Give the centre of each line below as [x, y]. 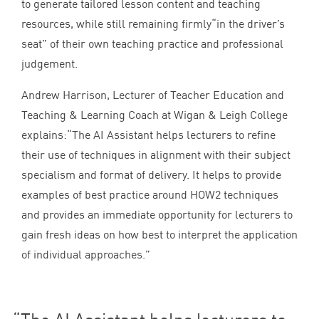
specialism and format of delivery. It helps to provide [151, 174]
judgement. [51, 63]
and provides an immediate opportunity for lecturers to [157, 214]
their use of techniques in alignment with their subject [156, 154]
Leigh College [252, 114]
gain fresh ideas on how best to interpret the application [159, 234]
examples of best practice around [106, 194]
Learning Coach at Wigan [143, 114]
